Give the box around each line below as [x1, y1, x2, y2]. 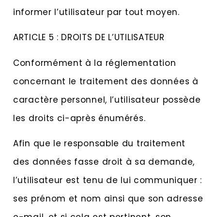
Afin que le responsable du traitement [13, 137, 186, 149]
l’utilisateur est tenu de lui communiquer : [13, 174, 202, 186]
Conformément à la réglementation [13, 57, 176, 69]
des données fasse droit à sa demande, [13, 155, 195, 168]
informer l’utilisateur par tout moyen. [13, 6, 180, 18]
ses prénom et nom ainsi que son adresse [13, 192, 203, 204]
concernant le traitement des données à [13, 75, 199, 87]
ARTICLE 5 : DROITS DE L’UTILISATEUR [13, 31, 165, 44]
